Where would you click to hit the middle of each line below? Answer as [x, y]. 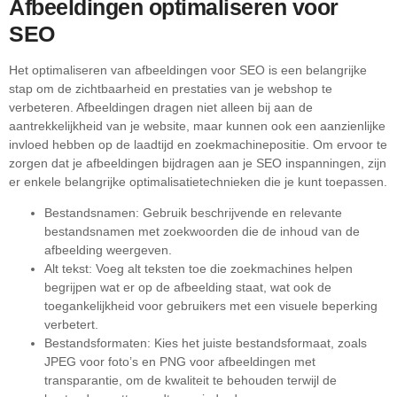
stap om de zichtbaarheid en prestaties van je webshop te [171, 88]
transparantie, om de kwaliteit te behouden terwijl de [191, 381]
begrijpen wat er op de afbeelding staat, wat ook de [188, 288]
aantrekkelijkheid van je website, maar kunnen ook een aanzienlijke [197, 125]
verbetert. [71, 325]
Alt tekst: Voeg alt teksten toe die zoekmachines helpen [198, 269]
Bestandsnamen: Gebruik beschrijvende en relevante [193, 213]
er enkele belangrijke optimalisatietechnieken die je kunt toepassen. [198, 181]
